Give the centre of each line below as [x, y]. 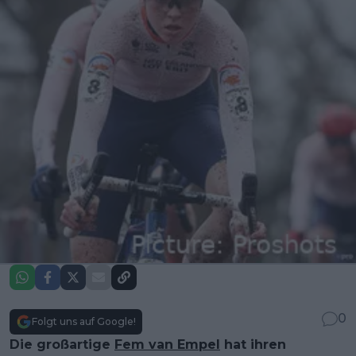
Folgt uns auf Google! [84, 321]
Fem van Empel [167, 344]
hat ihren [253, 344]
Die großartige [62, 344]
